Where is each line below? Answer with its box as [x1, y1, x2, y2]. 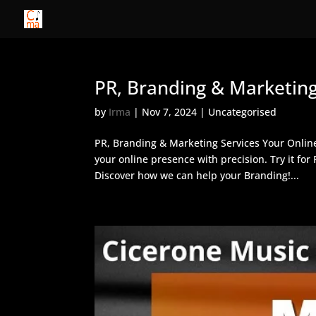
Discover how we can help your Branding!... [95, 169, 300, 182]
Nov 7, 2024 [142, 105, 197, 119]
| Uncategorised [197, 105, 277, 119]
